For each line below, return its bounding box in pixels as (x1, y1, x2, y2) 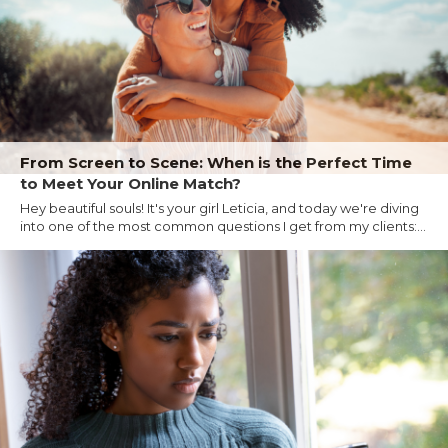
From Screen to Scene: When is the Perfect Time (20, 152, 412, 172)
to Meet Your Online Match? (20, 173, 241, 193)
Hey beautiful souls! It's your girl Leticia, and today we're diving (20, 199, 419, 216)
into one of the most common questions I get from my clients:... (20, 217, 426, 234)
